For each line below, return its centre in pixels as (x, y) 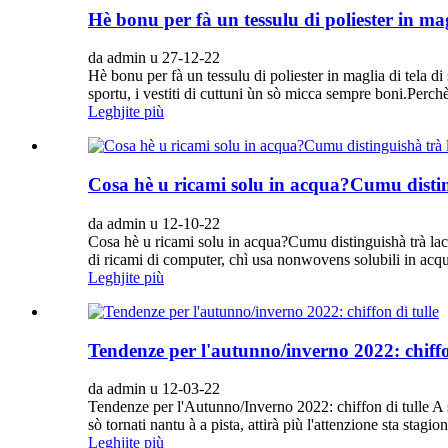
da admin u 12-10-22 (154, 223)
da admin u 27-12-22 (154, 58)
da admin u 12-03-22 (154, 389)
